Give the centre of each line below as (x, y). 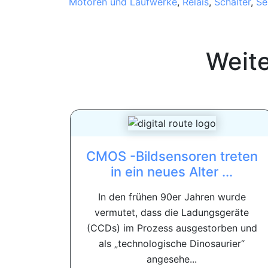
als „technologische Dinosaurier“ (172, 244)
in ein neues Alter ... (172, 172)
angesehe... (172, 259)
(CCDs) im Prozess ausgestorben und (172, 228)
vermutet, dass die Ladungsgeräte (172, 213)
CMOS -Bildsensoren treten (172, 156)
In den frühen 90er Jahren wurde (172, 197)
